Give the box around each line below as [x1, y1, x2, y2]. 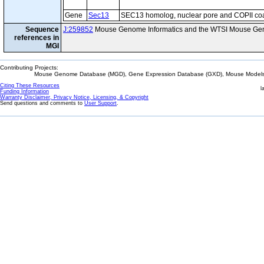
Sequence [25, 25, 59, 34]
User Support [84, 100, 117, 106]
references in [14, 34, 59, 42]
